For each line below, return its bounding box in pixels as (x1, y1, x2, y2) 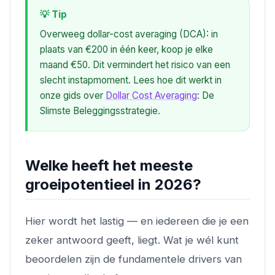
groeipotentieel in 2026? (25, 175, 201, 193)
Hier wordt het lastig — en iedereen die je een (25, 214, 249, 227)
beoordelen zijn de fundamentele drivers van (25, 252, 242, 265)
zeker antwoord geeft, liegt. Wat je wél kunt (25, 233, 239, 246)
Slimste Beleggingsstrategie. (40, 104, 160, 117)
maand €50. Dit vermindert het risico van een (40, 58, 230, 71)
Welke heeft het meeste (25, 156, 193, 174)
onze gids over (40, 89, 106, 101)
